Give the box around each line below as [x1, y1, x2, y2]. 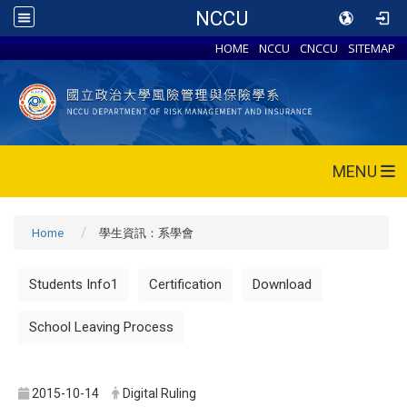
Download [253, 275, 312, 293]
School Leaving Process [29, 318, 174, 335]
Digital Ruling [123, 385, 196, 401]
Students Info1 [29, 275, 118, 293]
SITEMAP [348, 40, 396, 56]
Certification [149, 275, 222, 293]
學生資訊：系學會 [99, 225, 194, 240]
